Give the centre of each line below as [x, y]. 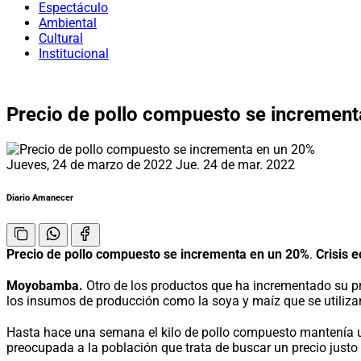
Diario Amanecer [40, 197]
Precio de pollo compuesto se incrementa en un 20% [158, 254]
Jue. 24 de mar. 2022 [235, 164]
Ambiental [68, 23]
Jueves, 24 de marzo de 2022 [91, 164]
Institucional [74, 54]
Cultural [61, 38]
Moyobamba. [45, 285]
